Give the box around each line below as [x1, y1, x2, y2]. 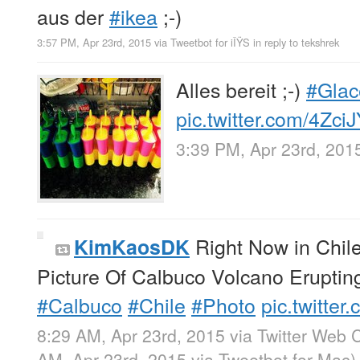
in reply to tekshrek [253, 34, 339, 50]
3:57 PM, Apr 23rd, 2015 [37, 34, 151, 50]
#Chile [128, 289, 186, 319]
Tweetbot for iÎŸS [170, 34, 250, 50]
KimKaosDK [74, 231, 190, 261]
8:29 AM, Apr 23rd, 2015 [37, 322, 225, 347]
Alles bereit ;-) [176, 74, 306, 104]
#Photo [191, 289, 256, 319]
